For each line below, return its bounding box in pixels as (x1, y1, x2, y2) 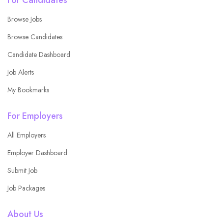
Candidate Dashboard (7, 49, 70, 59)
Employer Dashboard (7, 147, 67, 158)
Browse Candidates (7, 31, 62, 42)
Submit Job (7, 165, 37, 175)
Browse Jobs (7, 14, 42, 24)
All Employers (7, 130, 46, 140)
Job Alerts (7, 67, 34, 77)
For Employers (7, 109, 63, 122)
